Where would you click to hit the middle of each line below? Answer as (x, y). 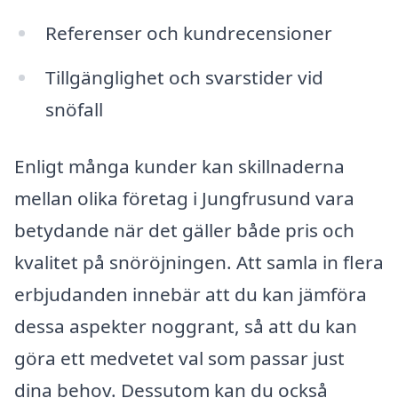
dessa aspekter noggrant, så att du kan (186, 326)
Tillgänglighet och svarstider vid (184, 78)
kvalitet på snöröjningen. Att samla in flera (199, 262)
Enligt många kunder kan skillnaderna (179, 166)
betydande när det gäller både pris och (184, 230)
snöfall (74, 110)
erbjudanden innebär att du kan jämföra (191, 294)
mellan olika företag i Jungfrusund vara (184, 198)
